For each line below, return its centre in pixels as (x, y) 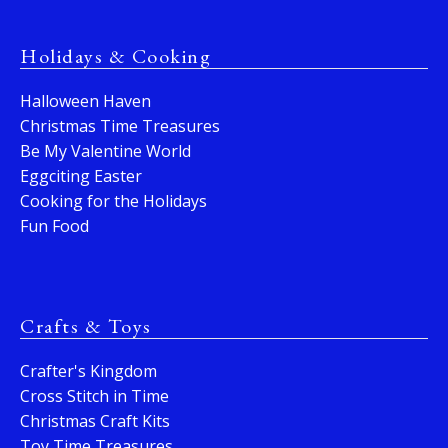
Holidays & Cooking (115, 56)
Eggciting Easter (81, 176)
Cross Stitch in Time (94, 396)
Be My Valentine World (105, 151)
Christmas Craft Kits (95, 421)
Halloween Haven (85, 101)
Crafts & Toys (86, 326)
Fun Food (54, 226)
